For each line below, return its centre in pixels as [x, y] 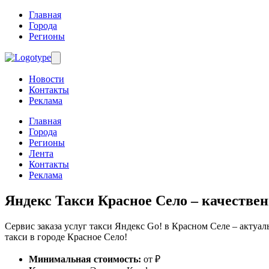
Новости [47, 79]
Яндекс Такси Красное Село [96, 200]
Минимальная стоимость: [86, 259]
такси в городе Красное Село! [66, 237]
